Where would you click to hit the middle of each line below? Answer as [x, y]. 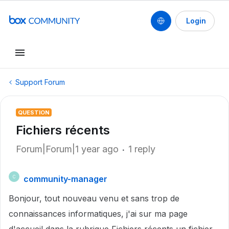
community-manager [65, 179]
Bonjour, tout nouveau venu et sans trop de [94, 198]
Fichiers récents [63, 130]
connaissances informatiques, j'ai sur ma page [98, 214]
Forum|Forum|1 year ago [67, 149]
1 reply [142, 149]
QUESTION [34, 112]
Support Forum [40, 82]
